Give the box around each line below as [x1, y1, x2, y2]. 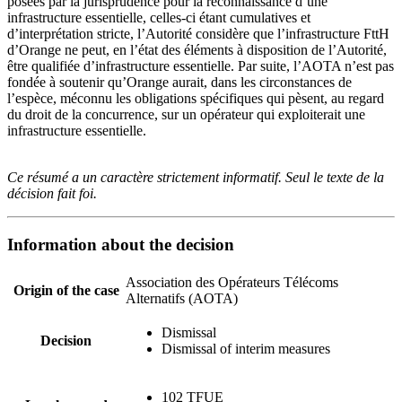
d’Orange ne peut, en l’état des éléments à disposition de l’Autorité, [7, 42, 387, 58]
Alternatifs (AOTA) [126, 290, 238, 306]
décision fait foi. [7, 186, 97, 202]
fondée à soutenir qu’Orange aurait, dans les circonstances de [7, 74, 352, 91]
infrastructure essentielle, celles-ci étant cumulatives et [7, 10, 310, 26]
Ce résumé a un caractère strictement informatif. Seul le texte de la [7, 170, 384, 186]
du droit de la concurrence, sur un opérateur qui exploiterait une [7, 107, 365, 123]
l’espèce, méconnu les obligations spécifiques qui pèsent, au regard [7, 91, 384, 107]
